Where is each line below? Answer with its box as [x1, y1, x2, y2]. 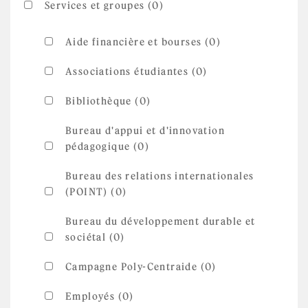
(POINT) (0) [65, 186, 127, 198]
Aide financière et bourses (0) [65, 36, 221, 48]
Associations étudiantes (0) [65, 65, 208, 78]
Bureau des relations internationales [65, 170, 254, 182]
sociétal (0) [65, 231, 125, 243]
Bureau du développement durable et [65, 215, 256, 228]
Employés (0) [65, 290, 134, 302]
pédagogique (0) [65, 140, 150, 153]
